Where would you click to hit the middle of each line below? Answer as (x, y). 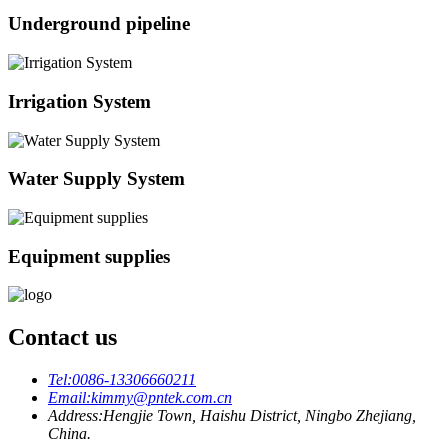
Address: (75, 416)
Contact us (62, 337)
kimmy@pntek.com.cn (161, 398)
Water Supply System (96, 179)
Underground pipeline (99, 24)
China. (69, 434)
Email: (69, 398)
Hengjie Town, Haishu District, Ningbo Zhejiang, (259, 416)
